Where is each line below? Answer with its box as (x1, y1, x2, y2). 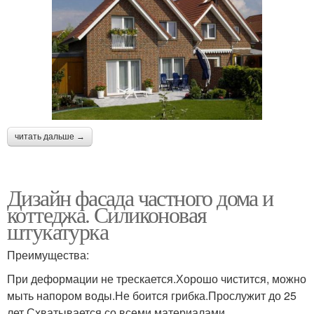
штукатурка (7, 216, 108, 247)
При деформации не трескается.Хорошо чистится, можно (7, 271, 306, 287)
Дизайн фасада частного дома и (7, 182, 273, 213)
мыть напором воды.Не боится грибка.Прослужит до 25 (7, 287, 296, 304)
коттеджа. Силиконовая (7, 199, 207, 230)
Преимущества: (7, 247, 89, 264)
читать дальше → (15, 132, 85, 142)
